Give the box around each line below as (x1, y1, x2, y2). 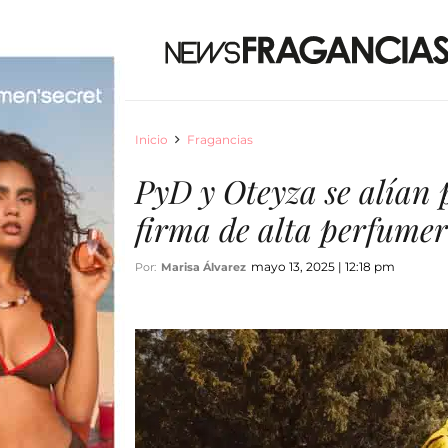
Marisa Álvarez (160, 260, 246, 274)
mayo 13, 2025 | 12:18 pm (250, 259, 395, 274)
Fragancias (186, 132, 253, 147)
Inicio (134, 132, 168, 147)
